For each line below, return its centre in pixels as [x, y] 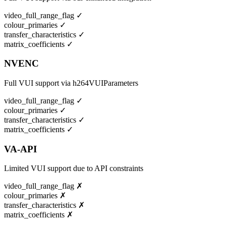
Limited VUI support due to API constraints [74, 168]
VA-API [20, 149]
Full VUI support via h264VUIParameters [71, 83]
